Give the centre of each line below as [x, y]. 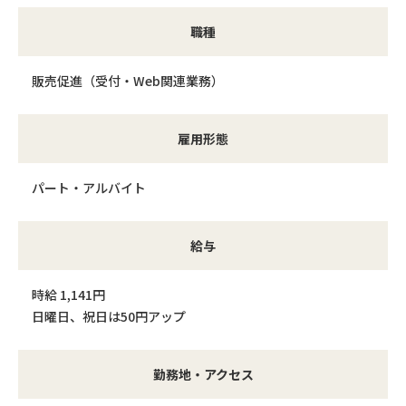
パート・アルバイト [89, 188]
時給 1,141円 [68, 295]
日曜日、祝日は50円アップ [109, 316]
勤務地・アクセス [203, 374]
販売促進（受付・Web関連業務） [128, 81]
